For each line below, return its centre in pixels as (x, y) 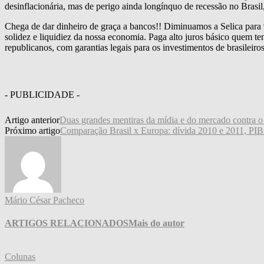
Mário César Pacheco (44, 200)
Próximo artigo (32, 130)
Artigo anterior (32, 120)
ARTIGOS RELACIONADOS (67, 223)
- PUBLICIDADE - (42, 94)
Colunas (20, 257)
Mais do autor (156, 223)
